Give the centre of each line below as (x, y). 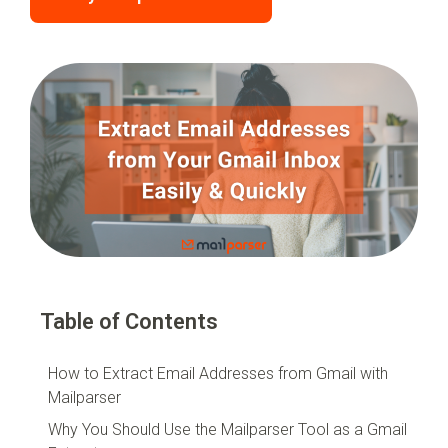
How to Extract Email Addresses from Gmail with (218, 374)
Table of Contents (129, 322)
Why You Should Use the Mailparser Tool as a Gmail (227, 430)
